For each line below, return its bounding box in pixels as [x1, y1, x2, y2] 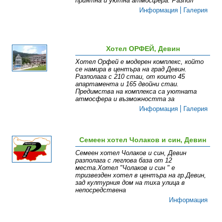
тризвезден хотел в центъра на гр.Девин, [75, 171, 207, 179]
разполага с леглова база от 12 [75, 157, 172, 165]
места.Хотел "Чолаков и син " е [75, 164, 175, 172]
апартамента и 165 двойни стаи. [75, 80, 179, 88]
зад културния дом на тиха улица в [75, 179, 185, 187]
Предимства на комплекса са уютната [75, 88, 197, 96]
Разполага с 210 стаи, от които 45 [75, 73, 185, 81]
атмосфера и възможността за [75, 95, 175, 103]
